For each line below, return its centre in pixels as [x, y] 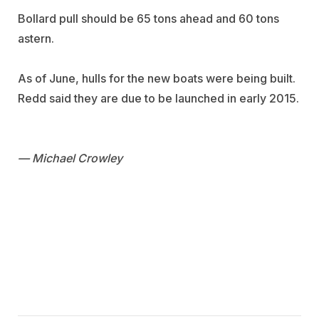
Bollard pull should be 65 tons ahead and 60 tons [148, 19]
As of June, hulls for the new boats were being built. [157, 79]
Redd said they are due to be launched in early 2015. [158, 99]
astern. [37, 39]
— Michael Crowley [70, 158]
